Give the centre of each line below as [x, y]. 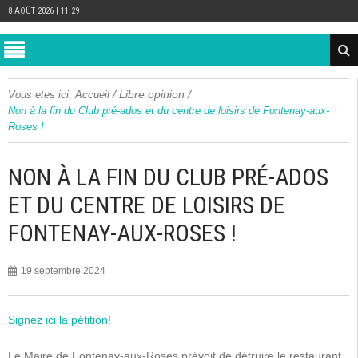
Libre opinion [152, 94]
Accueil [92, 95]
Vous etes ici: [40, 95]
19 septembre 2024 [63, 271]
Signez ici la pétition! [60, 320]
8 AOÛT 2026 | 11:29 [44, 11]
